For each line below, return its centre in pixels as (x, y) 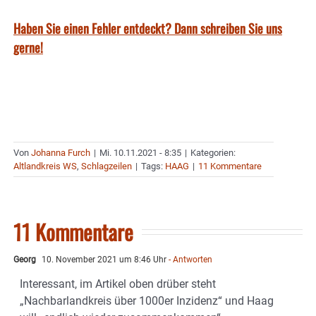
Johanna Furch (61, 152)
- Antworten (189, 259)
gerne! (28, 47)
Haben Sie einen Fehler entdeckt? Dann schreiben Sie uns (148, 28)
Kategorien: (213, 152)
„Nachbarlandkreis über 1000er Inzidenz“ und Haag (147, 300)
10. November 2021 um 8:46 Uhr (103, 259)
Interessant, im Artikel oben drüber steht (118, 284)
